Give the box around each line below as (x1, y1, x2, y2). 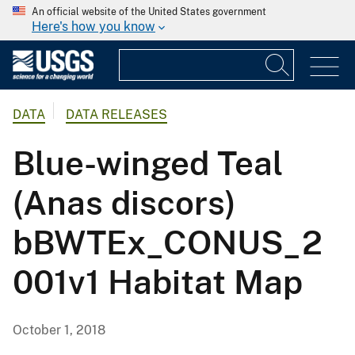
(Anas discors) (13, 183, 236, 223)
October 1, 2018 (13, 323, 105, 338)
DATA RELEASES (66, 107, 167, 123)
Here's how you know (32, 19, 155, 34)
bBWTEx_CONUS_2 (13, 223, 323, 262)
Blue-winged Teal (13, 143, 283, 183)
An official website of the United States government (32, 6, 266, 17)
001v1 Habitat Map (13, 262, 303, 302)
